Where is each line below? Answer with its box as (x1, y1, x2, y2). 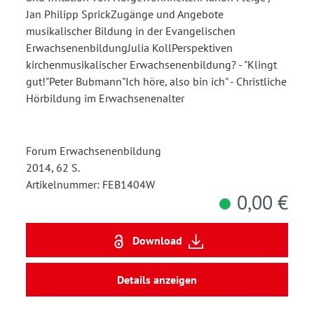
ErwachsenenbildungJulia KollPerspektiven (26, 41, 233, 55)
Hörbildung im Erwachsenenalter (26, 91, 184, 106)
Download (132, 233, 182, 247)
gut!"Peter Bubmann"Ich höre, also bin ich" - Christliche (26, 74, 287, 89)
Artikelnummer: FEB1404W (26, 177, 155, 192)
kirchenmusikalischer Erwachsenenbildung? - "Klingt (26, 57, 277, 72)
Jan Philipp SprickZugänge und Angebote (26, 7, 224, 22)
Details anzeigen (117, 273, 197, 287)
